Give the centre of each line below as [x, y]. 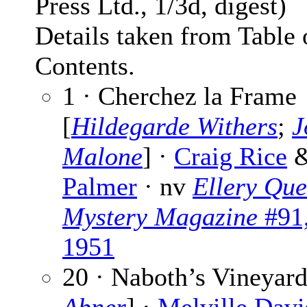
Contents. [85, 66]
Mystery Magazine [160, 217]
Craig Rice [231, 157]
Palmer [100, 187]
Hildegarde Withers [174, 126]
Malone [102, 157]
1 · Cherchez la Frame [180, 96]
